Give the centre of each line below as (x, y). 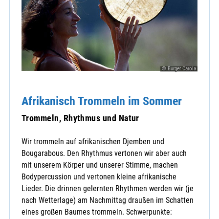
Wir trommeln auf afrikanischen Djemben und (93, 142)
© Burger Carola (179, 68)
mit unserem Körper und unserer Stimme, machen (100, 165)
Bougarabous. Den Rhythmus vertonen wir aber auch (104, 153)
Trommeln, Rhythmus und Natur (80, 118)
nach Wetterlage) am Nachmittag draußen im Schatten (108, 200)
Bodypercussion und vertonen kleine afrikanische (99, 177)
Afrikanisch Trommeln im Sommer (102, 101)
